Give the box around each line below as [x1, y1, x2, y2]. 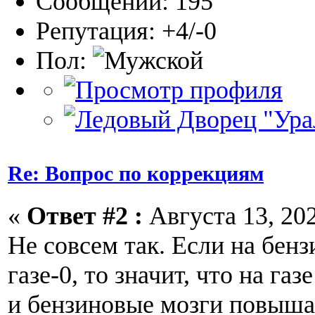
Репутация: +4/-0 [36, 17, 217, 46]
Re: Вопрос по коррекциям [8, 161, 264, 185]
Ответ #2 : [27, 201, 143, 230]
